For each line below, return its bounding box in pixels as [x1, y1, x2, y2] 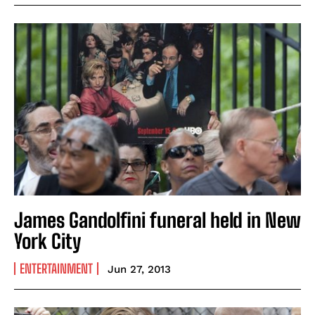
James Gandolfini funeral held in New [14, 208, 301, 233]
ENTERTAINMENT [20, 261, 93, 277]
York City [14, 229, 81, 254]
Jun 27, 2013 [108, 263, 171, 276]
